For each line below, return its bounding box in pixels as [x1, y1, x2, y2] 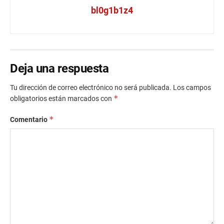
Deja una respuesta [10, 61, 109, 75]
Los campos [173, 83, 211, 91]
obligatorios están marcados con [10, 94, 113, 102]
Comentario [10, 115, 49, 123]
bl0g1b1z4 [91, 4, 133, 15]
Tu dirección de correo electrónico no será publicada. [10, 83, 171, 91]
